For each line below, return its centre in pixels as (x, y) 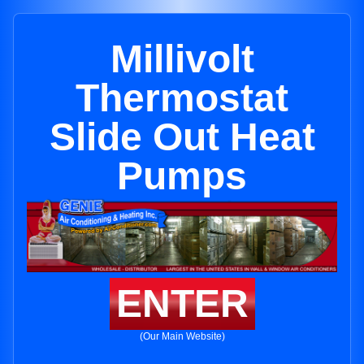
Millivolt (182, 59)
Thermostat (182, 98)
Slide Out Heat (182, 137)
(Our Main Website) (182, 337)
